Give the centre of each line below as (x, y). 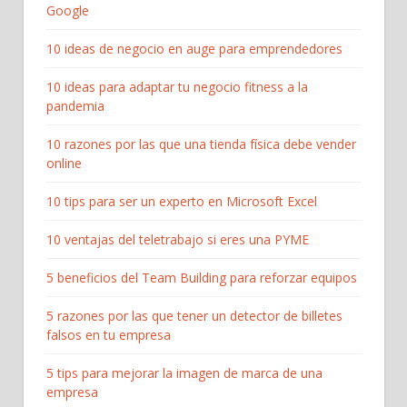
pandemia (75, 105)
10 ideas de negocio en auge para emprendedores (194, 48)
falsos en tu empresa (109, 334)
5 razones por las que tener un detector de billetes (194, 315)
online (64, 163)
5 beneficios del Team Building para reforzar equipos (202, 277)
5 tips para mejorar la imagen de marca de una (184, 372)
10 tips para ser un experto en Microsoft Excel (182, 201)
